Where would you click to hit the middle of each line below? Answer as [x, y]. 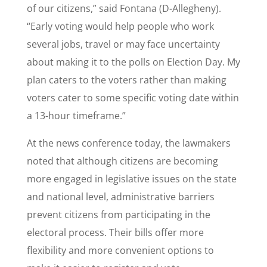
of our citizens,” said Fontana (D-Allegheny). [124, 8]
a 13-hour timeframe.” [76, 116]
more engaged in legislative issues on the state [131, 179]
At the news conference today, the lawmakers [128, 143]
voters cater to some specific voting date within [133, 98]
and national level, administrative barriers [120, 197]
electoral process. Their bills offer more [115, 232]
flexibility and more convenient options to [120, 250]
